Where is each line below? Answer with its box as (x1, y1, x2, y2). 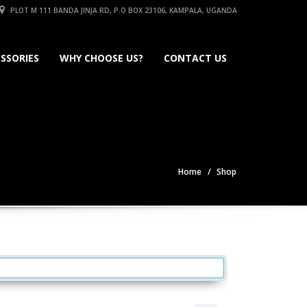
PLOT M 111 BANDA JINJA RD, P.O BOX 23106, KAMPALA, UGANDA (8, 5, 237, 15)
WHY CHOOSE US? (60, 51, 143, 64)
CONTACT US (164, 51, 227, 64)
